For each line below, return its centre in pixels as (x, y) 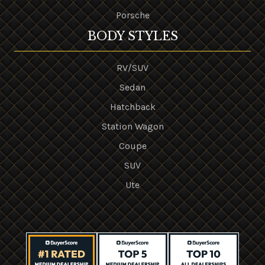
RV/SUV (132, 68)
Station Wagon (132, 126)
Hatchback (132, 107)
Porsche (132, 15)
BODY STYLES (132, 36)
